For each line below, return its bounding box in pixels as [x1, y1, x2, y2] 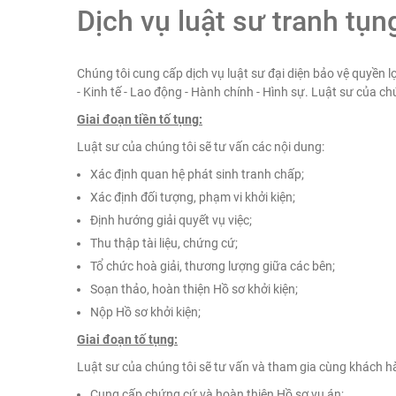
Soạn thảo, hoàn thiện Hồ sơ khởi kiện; [90, 282, 298, 297]
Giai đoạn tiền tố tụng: [77, 112, 202, 127]
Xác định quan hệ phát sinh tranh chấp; [90, 167, 304, 182]
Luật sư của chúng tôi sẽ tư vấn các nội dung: [77, 140, 324, 155]
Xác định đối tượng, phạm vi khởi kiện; [90, 190, 295, 205]
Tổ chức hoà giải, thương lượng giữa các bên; [90, 259, 335, 274]
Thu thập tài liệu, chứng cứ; [90, 236, 238, 251]
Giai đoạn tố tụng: [77, 332, 178, 347]
